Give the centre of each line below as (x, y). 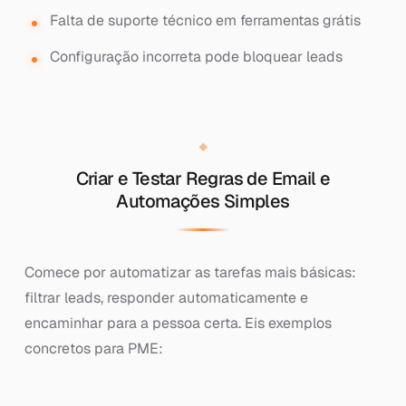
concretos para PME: (93, 348)
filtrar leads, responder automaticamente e (166, 298)
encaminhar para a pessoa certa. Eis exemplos (178, 323)
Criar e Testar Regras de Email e (203, 179)
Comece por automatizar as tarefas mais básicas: (190, 272)
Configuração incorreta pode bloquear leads (196, 57)
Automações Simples (203, 201)
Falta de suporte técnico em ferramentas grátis (205, 20)
